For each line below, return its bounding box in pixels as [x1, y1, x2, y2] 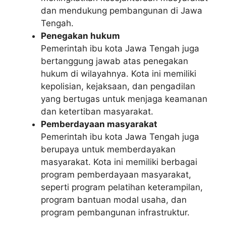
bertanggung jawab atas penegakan [41, 55, 188, 66]
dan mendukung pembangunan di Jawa [41, 5, 202, 16]
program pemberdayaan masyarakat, [41, 169, 191, 180]
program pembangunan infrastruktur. [41, 207, 190, 217]
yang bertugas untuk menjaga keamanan [41, 93, 207, 104]
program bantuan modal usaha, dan [41, 194, 187, 205]
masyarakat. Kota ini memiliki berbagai [41, 156, 197, 167]
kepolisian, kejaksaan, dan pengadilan [41, 81, 195, 91]
